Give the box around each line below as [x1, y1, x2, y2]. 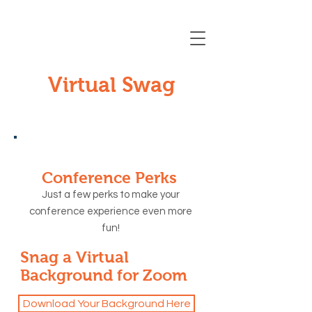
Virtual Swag [48, 73, 175, 96]
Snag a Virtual [20, 248, 129, 266]
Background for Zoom [20, 266, 187, 284]
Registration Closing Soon [52, 10, 191, 22]
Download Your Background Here [22, 298, 191, 309]
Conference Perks [42, 169, 177, 187]
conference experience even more [29, 206, 192, 217]
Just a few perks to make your [42, 189, 180, 200]
